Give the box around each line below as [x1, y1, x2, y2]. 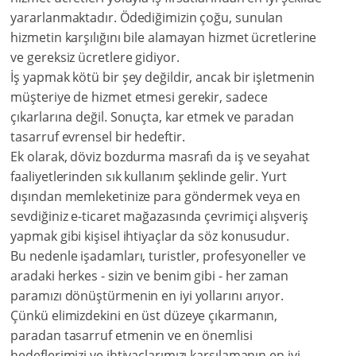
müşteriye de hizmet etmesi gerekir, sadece [10, 88, 268, 106]
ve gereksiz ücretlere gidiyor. [10, 48, 180, 67]
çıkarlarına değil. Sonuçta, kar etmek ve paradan [10, 108, 294, 126]
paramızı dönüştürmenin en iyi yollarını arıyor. [10, 287, 284, 305]
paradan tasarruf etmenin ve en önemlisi [10, 327, 253, 345]
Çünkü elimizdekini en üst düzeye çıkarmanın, [10, 307, 278, 325]
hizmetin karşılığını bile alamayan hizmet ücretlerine [10, 29, 317, 47]
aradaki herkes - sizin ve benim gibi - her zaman [10, 267, 288, 285]
